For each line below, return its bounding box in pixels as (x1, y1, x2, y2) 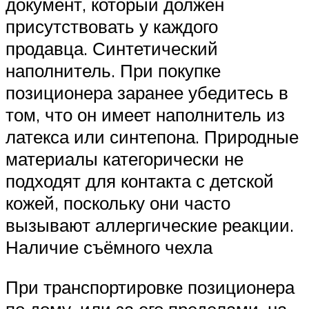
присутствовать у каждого (6, 15, 218, 38)
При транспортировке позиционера (6, 275, 295, 298)
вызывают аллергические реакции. (6, 214, 294, 237)
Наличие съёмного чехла (6, 236, 212, 259)
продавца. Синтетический (6, 37, 218, 60)
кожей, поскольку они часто (6, 192, 230, 215)
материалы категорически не (6, 148, 243, 170)
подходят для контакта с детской (6, 170, 274, 192)
